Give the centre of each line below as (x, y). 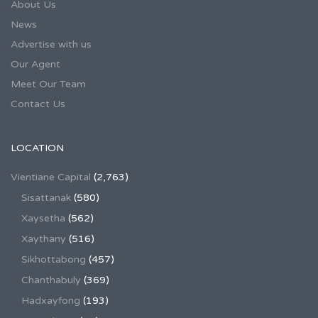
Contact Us (38, 104)
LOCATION (37, 148)
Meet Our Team (48, 84)
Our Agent (35, 65)
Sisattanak (46, 198)
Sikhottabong (54, 260)
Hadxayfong (51, 301)
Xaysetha (43, 219)
